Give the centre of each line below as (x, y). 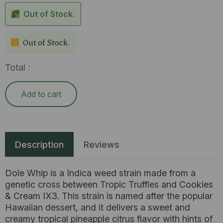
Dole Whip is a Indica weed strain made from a (100, 173)
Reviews (102, 145)
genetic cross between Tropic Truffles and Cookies (109, 184)
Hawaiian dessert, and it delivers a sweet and (98, 207)
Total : (17, 67)
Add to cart (41, 94)
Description (39, 145)
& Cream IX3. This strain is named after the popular (109, 196)
